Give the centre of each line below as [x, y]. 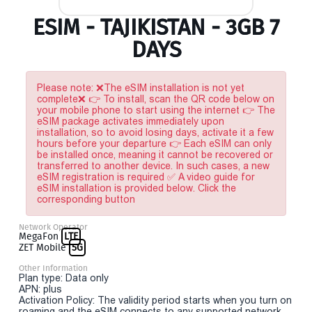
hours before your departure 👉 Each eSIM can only [154, 143]
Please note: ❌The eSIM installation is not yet [141, 88]
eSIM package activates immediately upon [131, 121]
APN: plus [40, 289]
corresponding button [86, 199]
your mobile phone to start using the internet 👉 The [156, 110]
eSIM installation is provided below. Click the [136, 188]
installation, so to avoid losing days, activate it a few [155, 132]
